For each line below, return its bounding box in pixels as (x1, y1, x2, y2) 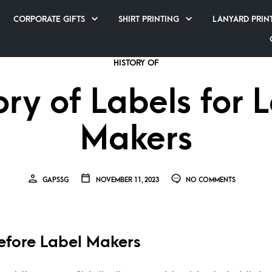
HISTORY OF (113, 58, 159, 67)
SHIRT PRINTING (118, 14, 179, 24)
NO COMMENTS (183, 176, 236, 184)
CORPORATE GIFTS (13, 14, 85, 24)
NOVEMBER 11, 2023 (93, 176, 159, 184)
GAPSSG (41, 176, 69, 184)
